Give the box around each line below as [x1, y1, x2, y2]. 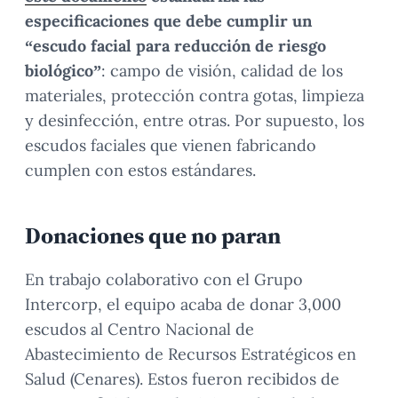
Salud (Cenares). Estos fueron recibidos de [25, 369, 339, 390]
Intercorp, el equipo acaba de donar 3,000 [25, 294, 341, 315]
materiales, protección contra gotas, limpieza [25, 85, 364, 107]
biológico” [25, 60, 101, 82]
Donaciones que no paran [25, 220, 281, 251]
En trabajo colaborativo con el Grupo [25, 269, 303, 291]
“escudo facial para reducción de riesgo [25, 36, 326, 57]
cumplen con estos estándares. [25, 160, 256, 181]
